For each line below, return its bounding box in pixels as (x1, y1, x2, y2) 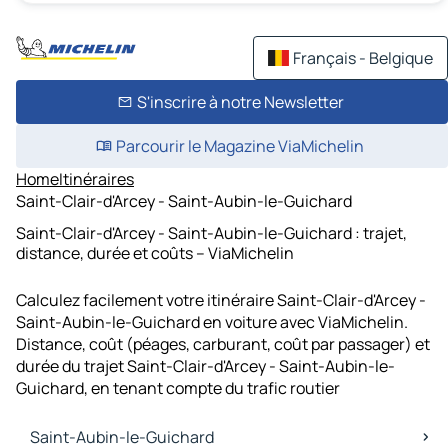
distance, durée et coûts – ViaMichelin (16, 241, 294, 264)
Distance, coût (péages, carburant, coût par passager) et (16, 333, 430, 356)
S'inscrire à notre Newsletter (136, 91, 344, 113)
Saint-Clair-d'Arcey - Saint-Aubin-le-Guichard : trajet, (16, 221, 407, 244)
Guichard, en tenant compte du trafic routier (16, 377, 340, 400)
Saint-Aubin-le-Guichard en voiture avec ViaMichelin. (16, 311, 408, 334)
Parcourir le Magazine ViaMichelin (116, 135, 364, 157)
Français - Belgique (293, 47, 433, 69)
